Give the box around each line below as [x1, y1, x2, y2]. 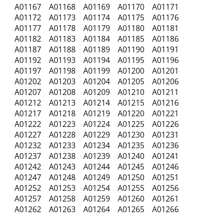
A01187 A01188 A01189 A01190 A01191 [15, 44, 179, 55]
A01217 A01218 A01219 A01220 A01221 [15, 108, 179, 119]
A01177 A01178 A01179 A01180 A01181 [15, 23, 185, 33]
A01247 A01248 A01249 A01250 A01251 [15, 172, 179, 183]
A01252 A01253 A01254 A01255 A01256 [15, 183, 185, 193]
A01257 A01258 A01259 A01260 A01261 [15, 193, 185, 204]
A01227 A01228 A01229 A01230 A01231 [15, 129, 185, 140]
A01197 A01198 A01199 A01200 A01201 [15, 65, 185, 76]
